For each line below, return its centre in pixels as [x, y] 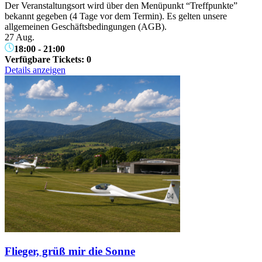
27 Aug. [20, 37]
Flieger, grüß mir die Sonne [70, 251]
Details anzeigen [35, 70]
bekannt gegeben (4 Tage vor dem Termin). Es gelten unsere [116, 16]
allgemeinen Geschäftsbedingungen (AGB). [86, 26]
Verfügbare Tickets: [46, 59]
